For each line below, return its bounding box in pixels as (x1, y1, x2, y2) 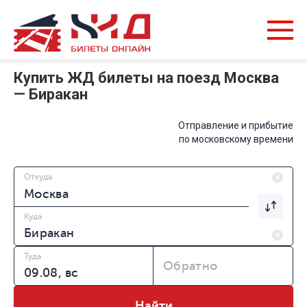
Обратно (163, 259, 218, 273)
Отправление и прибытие (178, 120, 293, 132)
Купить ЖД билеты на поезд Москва (14, 69, 279, 87)
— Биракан (14, 86, 88, 103)
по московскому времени (179, 134, 293, 145)
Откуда (24, 172, 52, 182)
